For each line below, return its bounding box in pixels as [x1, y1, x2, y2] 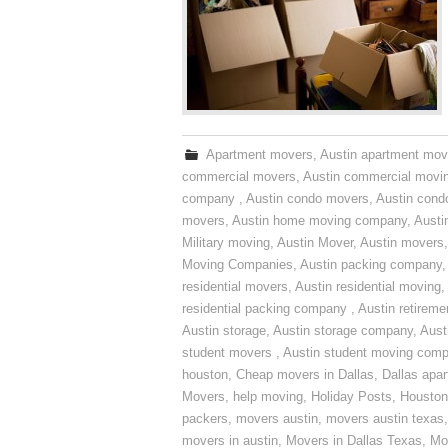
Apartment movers [206, 148, 314, 162]
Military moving [182, 236, 270, 250]
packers [182, 412, 228, 426]
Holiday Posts [311, 390, 392, 404]
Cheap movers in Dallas [236, 368, 374, 382]
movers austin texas [326, 412, 444, 426]
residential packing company [182, 302, 351, 316]
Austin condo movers [246, 192, 369, 206]
